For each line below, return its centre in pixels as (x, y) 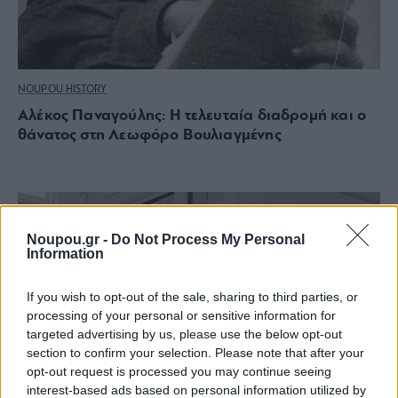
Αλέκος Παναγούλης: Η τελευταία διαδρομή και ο (192, 115)
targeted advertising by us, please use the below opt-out (184, 334)
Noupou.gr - (69, 239)
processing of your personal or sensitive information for (181, 315)
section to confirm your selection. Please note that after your (195, 352)
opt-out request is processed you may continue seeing (179, 371)
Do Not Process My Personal (208, 239)
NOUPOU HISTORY (62, 89)
